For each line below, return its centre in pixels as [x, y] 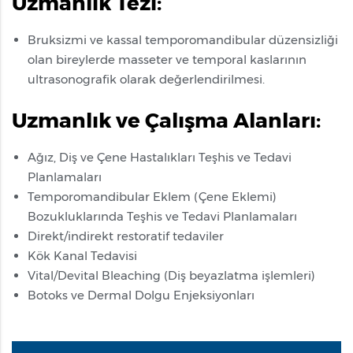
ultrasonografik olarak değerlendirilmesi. [146, 79]
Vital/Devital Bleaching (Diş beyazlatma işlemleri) [171, 275]
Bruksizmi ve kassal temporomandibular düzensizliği [183, 39]
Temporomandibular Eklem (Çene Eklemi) [152, 196]
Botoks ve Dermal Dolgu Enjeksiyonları [141, 295]
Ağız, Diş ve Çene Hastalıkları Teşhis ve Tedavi [160, 157]
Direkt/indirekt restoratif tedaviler [126, 236]
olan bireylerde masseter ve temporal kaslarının [167, 59]
